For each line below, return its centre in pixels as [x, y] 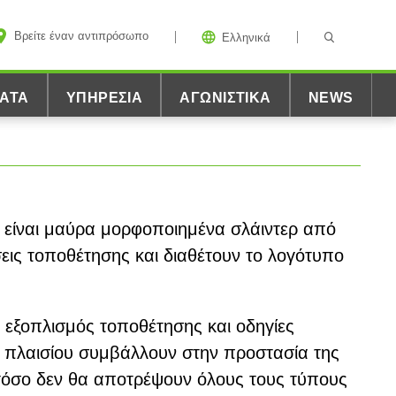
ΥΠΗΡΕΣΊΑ [104, 98]
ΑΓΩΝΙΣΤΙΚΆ [225, 98]
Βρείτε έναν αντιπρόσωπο [81, 36]
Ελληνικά [246, 38]
